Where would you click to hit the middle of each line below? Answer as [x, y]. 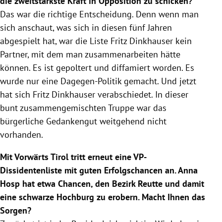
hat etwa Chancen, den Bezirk [79, 183]
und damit [183, 183]
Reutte [150, 183]
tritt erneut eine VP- [108, 157]
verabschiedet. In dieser [142, 94]
